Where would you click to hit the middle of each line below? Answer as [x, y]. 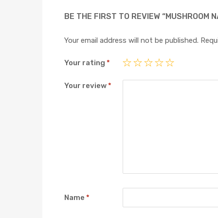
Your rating [85, 63]
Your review [86, 85]
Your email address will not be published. [131, 40]
